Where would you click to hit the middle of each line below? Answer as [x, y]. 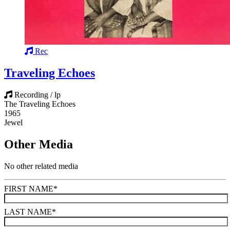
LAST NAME [28, 212]
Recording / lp [37, 95]
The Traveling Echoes [40, 104]
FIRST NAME [29, 189]
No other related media [41, 166]
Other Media [39, 145]
